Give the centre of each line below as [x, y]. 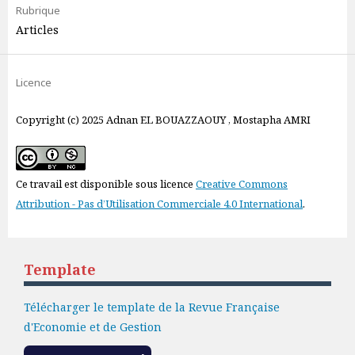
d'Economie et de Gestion [93, 327]
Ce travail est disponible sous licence [106, 184]
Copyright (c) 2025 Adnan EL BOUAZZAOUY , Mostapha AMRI [163, 120]
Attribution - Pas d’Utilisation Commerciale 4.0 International [159, 204]
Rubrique [38, 10]
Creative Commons [242, 184]
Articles [37, 30]
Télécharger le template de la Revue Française [152, 307]
